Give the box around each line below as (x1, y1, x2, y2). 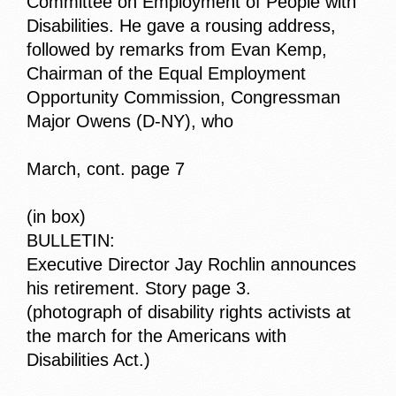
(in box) (27, 207, 86, 227)
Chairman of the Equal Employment (27, 64, 306, 84)
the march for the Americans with (27, 326, 286, 346)
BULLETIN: (27, 231, 115, 251)
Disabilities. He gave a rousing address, (27, 16, 336, 36)
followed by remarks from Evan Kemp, (27, 40, 327, 60)
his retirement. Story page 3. (27, 278, 251, 299)
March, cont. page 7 (27, 159, 185, 179)
